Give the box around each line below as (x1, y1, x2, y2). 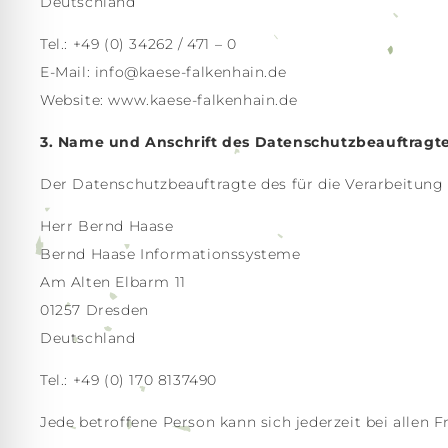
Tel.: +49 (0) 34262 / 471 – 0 (40, 35, 237, 53)
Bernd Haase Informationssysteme (40, 245, 301, 263)
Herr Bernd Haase (40, 217, 174, 235)
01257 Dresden (40, 301, 149, 319)
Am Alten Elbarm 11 (40, 273, 186, 291)
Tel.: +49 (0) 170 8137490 (40, 371, 217, 389)
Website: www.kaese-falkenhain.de (40, 91, 298, 109)
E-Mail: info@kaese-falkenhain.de (40, 63, 287, 81)
